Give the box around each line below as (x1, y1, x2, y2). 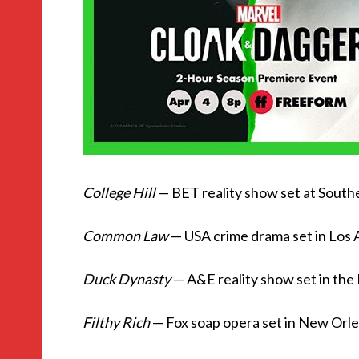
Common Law (83, 227, 168, 244)
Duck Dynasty (83, 270, 171, 288)
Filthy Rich (83, 313, 150, 331)
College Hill (83, 184, 155, 201)
